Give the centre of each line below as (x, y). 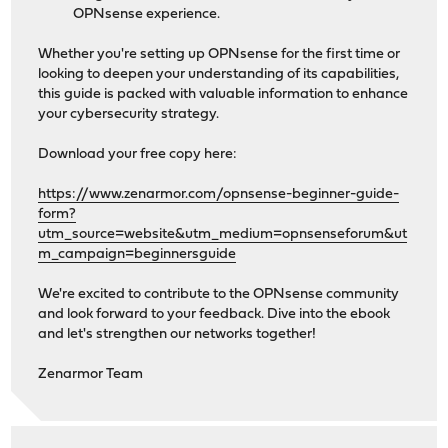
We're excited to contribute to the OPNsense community (219, 295)
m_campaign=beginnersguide (137, 255)
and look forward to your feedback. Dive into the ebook (214, 315)
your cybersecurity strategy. (129, 115)
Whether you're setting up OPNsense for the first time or (219, 55)
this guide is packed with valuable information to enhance (223, 95)
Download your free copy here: (138, 155)
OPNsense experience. (147, 15)
